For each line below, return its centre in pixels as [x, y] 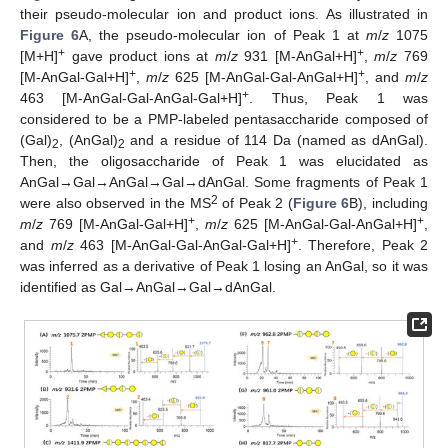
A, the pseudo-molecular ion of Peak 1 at [222, 34]
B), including [389, 202]
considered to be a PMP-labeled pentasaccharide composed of [224, 118]
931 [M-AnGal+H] [297, 55]
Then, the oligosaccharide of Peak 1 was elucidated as [224, 160]
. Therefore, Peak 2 [362, 244]
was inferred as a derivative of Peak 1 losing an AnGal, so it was [224, 265]
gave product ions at [140, 55]
